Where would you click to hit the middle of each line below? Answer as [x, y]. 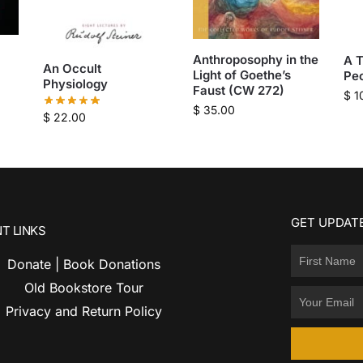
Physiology [75, 84]
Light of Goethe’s [242, 75]
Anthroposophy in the [256, 59]
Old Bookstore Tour [83, 287]
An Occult [72, 69]
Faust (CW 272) [239, 90]
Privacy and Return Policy [83, 311]
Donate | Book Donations [83, 264]
